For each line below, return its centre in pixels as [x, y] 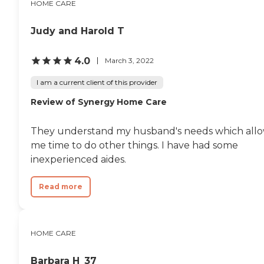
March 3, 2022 [129, 61]
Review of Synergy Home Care [99, 102]
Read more [61, 186]
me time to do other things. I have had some [134, 145]
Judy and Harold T [77, 31]
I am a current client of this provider [97, 82]
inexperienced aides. [78, 159]
